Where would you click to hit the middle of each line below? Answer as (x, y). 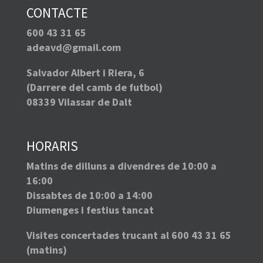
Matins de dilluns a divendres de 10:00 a (121, 166)
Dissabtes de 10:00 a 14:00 (89, 195)
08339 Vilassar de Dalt (79, 102)
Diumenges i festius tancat (90, 210)
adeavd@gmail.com (73, 48)
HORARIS (52, 146)
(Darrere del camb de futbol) (94, 87)
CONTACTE (57, 13)
